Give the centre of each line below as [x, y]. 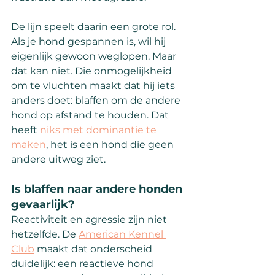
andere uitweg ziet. [58, 160]
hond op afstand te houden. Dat [91, 115]
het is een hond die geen [112, 145]
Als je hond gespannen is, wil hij [90, 42]
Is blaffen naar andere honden [98, 189]
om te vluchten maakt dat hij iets [94, 86]
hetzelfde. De [45, 234]
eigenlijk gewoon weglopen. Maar [95, 56]
